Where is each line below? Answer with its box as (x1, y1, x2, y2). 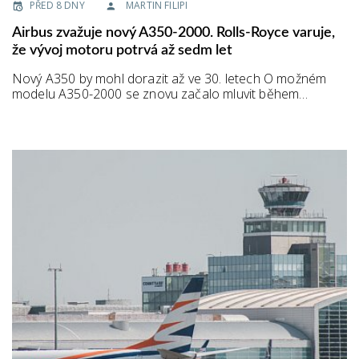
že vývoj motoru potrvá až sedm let (12, 42, 232, 58)
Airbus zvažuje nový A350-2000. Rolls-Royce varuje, (12, 25, 335, 40)
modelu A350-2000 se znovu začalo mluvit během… (12, 84, 309, 103)
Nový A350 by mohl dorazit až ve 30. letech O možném (12, 69, 327, 87)
